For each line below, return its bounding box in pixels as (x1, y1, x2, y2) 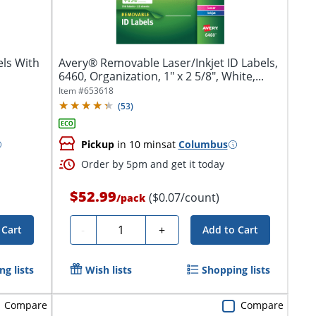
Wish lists (85, 263, 132, 277)
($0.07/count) (148, 190, 219, 206)
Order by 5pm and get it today (80, 157, 224, 171)
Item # (58, 85, 84, 97)
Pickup (80, 138, 114, 152)
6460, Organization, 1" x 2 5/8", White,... (58, 68, 264, 85)
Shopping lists (201, 263, 270, 277)
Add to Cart (202, 223, 258, 237)
